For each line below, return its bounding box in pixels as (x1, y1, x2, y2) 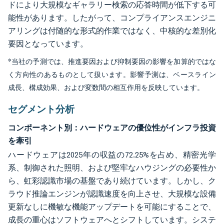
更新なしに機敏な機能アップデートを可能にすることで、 (8, 202, 216, 211)
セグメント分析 (8, 103, 74, 115)
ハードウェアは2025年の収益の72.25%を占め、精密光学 (8, 150, 216, 159)
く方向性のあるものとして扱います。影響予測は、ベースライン (8, 70, 216, 79)
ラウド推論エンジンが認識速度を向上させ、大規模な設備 (8, 189, 216, 198)
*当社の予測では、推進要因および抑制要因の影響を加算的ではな (8, 57, 216, 66)
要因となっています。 (8, 39, 88, 48)
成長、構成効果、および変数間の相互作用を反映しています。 (8, 83, 204, 92)
